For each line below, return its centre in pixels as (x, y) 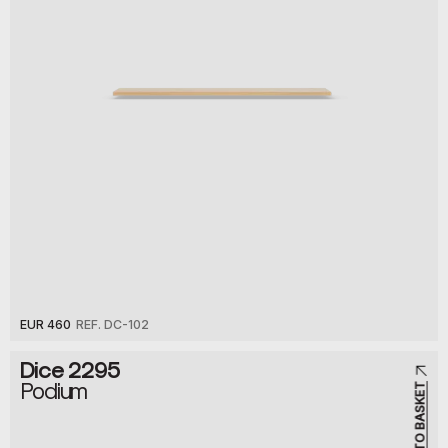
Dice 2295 (70, 369)
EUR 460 (45, 325)
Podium (54, 390)
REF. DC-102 (112, 325)
